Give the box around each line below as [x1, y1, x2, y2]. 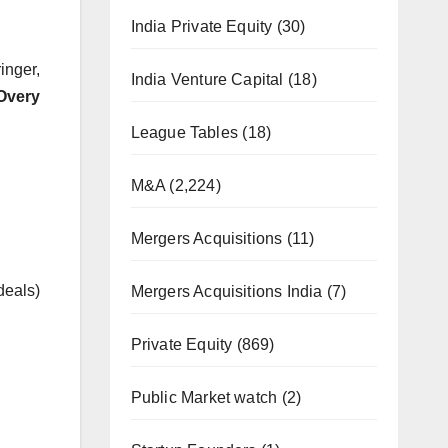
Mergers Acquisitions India [130, 283, 323, 300]
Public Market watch [130, 389, 278, 406]
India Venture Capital [130, 71, 284, 88]
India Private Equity [130, 18, 273, 35]
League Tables [130, 124, 239, 141]
